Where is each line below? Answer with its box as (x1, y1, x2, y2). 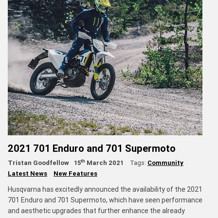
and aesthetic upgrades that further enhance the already (8, 206, 185, 215)
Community (147, 158, 183, 167)
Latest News (8, 169, 47, 178)
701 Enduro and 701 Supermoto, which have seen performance (8, 195, 202, 204)
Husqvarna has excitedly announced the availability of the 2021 (8, 184, 202, 194)
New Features (54, 169, 97, 178)
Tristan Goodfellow (8, 158, 69, 167)
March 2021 (85, 158, 124, 167)
